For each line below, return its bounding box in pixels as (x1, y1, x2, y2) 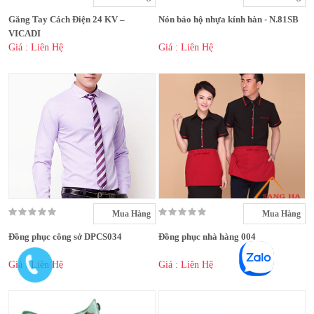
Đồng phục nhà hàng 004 (158, 231, 256, 243)
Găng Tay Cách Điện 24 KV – (8, 14, 125, 25)
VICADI (8, 28, 41, 39)
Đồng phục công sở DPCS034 (8, 231, 122, 243)
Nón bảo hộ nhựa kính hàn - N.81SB (158, 14, 299, 25)
